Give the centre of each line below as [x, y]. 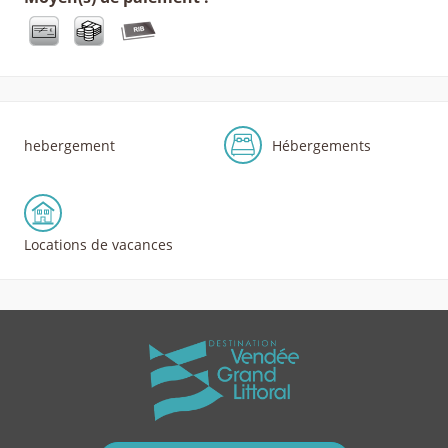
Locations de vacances [98, 244]
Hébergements [321, 145]
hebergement [69, 145]
